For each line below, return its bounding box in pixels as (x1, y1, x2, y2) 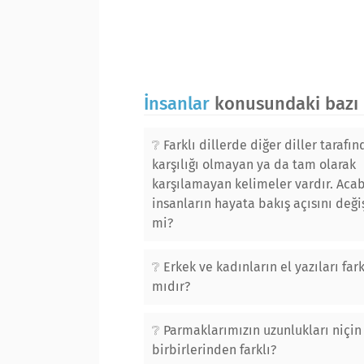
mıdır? (152, 279, 190, 294)
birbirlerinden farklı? (152, 342, 276, 357)
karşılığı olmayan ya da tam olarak (152, 157, 356, 172)
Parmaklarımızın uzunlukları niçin (163, 323, 362, 338)
